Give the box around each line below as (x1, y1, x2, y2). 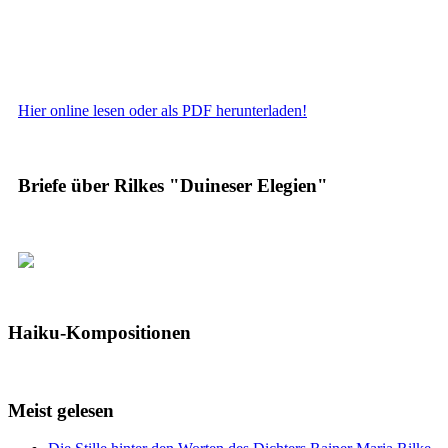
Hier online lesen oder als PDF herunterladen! (18, 102, 307, 120)
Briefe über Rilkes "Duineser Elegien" (18, 174, 328, 196)
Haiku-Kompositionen (8, 322, 191, 344)
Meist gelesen (8, 399, 114, 421)
